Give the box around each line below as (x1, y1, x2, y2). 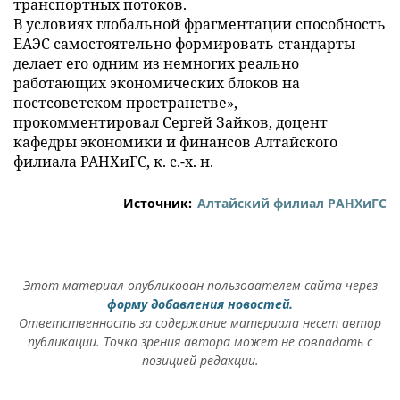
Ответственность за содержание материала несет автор (19, 314, 381, 332)
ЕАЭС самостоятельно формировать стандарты (13, 34, 355, 54)
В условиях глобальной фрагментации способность (13, 14, 386, 35)
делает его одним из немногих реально (13, 54, 299, 74)
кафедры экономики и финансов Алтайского (13, 132, 337, 153)
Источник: (123, 195, 192, 212)
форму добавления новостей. (107, 296, 293, 313)
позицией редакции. (141, 352, 259, 370)
